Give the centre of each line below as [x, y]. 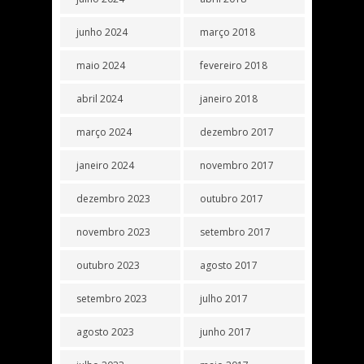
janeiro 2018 [229, 98]
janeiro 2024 [105, 165]
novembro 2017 [237, 165]
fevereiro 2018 [234, 65]
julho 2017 [224, 298]
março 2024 [104, 132]
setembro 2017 [236, 232]
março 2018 [228, 32]
